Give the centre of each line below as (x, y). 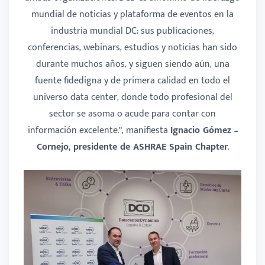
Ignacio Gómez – (204, 130)
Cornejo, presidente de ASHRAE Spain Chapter (132, 147)
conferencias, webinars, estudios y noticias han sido (132, 47)
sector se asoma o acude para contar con (132, 114)
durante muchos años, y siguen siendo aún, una (132, 64)
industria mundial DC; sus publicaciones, (132, 31)
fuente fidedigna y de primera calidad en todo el (132, 80)
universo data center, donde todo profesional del (132, 97)
